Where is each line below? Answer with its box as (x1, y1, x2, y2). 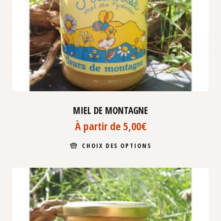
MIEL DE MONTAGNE (73, 104, 148, 117)
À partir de (74, 118, 123, 133)
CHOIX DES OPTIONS (81, 141, 152, 150)
